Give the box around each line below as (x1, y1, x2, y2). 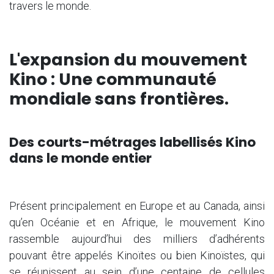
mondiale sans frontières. (9, 87, 229, 110)
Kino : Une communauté (9, 67, 217, 91)
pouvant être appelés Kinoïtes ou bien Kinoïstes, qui (9, 248, 265, 262)
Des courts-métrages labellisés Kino (9, 132, 256, 152)
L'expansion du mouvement (9, 48, 247, 71)
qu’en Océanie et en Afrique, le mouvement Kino (9, 215, 265, 229)
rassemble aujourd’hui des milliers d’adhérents (9, 232, 265, 245)
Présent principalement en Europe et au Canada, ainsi (9, 199, 265, 212)
